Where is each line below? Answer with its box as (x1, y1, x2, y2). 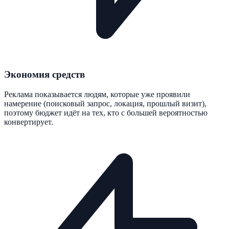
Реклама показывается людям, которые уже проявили (4, 89, 190, 99)
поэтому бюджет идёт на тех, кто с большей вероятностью (4, 108, 208, 117)
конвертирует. (4, 117, 53, 126)
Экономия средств (4, 69, 85, 80)
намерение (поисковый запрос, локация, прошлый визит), (4, 99, 207, 108)
